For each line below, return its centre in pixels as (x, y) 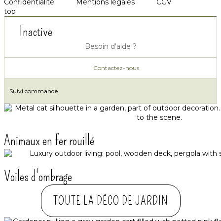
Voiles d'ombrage (38, 177)
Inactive (36, 32)
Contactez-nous (116, 68)
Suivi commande (34, 91)
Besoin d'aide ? (110, 47)
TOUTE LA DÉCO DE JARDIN (110, 201)
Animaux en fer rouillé (49, 141)
